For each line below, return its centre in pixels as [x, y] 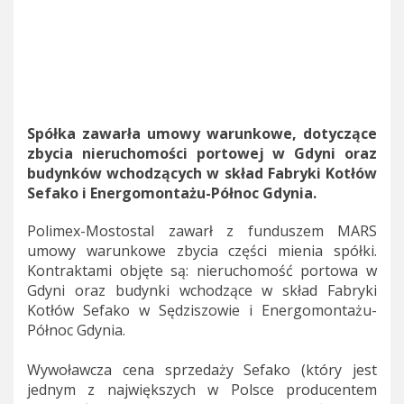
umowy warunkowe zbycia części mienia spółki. [202, 250]
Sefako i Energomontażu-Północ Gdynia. [172, 193]
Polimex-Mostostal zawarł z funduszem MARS [202, 230]
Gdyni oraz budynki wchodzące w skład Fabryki [202, 290]
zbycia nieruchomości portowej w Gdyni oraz [202, 153]
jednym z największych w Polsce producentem [202, 389]
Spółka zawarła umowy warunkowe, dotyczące [202, 133]
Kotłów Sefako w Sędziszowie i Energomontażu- [202, 310]
